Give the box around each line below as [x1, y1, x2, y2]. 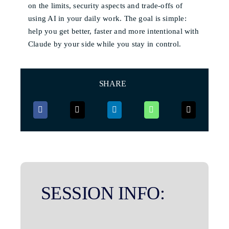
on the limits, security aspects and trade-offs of [28, 2, 183, 10]
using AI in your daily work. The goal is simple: [28, 14, 187, 22]
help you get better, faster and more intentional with [28, 27, 199, 35]
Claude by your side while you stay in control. [28, 40, 181, 48]
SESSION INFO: [41, 182, 165, 203]
